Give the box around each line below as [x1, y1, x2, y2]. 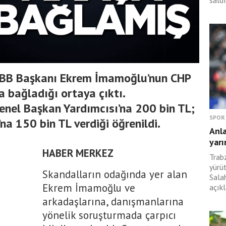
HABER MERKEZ [42, 146, 114, 160]
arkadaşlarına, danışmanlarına [42, 195, 184, 208]
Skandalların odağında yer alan [42, 167, 187, 181]
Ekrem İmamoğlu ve [42, 181, 135, 195]
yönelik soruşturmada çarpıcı [42, 208, 176, 222]
